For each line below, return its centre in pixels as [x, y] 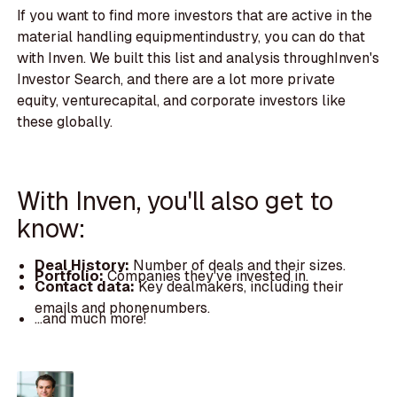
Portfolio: [70, 276]
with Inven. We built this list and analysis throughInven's [198, 58]
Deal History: [83, 265]
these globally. [65, 121]
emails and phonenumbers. [122, 307]
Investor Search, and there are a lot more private [176, 79]
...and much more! [90, 318]
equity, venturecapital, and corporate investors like [182, 100]
